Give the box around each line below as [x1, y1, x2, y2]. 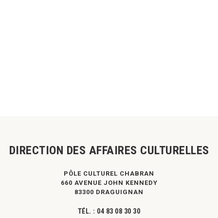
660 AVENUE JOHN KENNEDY [60, 179, 158, 186]
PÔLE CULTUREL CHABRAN [64, 170, 154, 177]
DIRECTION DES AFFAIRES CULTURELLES [9, 144, 209, 157]
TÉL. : [77, 207, 95, 215]
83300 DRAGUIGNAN [74, 188, 144, 196]
